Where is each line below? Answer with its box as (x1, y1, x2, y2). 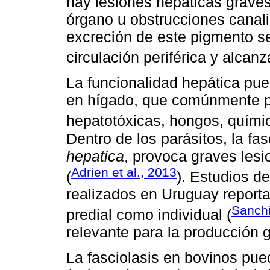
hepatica (66, 147, 124, 165)
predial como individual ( (66, 206, 231, 224)
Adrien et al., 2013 (71, 165, 177, 179)
